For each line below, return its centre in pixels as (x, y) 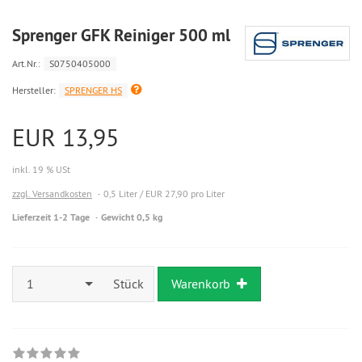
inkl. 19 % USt (41, 170)
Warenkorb (201, 283)
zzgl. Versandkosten (52, 194)
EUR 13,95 (65, 138)
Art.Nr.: (26, 64)
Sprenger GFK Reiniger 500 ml (121, 36)
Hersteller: (34, 90)
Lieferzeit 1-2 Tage (51, 218)
